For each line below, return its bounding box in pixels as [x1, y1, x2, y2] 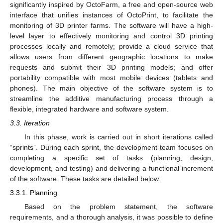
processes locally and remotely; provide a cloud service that [10, 42, 213, 50]
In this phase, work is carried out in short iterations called [24, 133, 213, 141]
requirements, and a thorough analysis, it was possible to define [10, 213, 213, 221]
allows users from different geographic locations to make [10, 52, 213, 61]
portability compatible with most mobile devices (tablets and [10, 73, 213, 82]
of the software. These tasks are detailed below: [10, 175, 161, 183]
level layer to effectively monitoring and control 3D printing [10, 31, 213, 40]
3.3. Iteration [10, 119, 50, 127]
